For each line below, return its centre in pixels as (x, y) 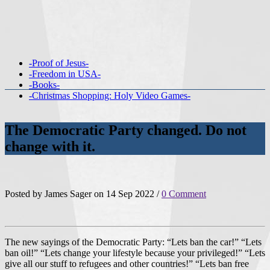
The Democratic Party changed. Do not (126, 130)
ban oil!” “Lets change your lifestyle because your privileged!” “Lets (135, 253)
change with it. (50, 146)
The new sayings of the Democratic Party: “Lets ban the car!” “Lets (133, 242)
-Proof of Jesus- (59, 63)
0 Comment (184, 193)
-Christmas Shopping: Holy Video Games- (110, 96)
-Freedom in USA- (65, 74)
